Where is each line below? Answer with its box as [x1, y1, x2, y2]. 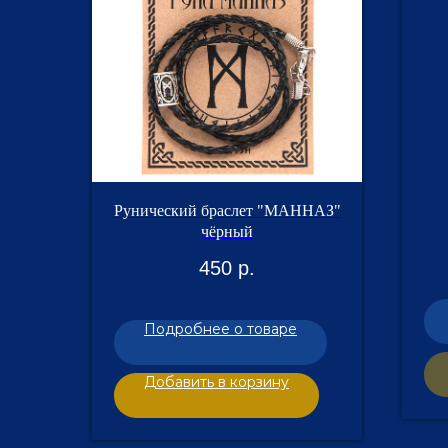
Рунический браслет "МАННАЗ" [113, 202, 341, 219]
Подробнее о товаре [144, 320, 297, 339]
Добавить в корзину [144, 373, 289, 392]
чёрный [201, 223, 253, 240]
